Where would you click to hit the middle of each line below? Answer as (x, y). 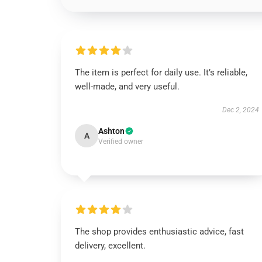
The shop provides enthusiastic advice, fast (159, 232)
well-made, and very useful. (127, 87)
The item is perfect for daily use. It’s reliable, (161, 73)
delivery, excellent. (110, 246)
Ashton (111, 131)
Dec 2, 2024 (240, 110)
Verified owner (121, 142)
